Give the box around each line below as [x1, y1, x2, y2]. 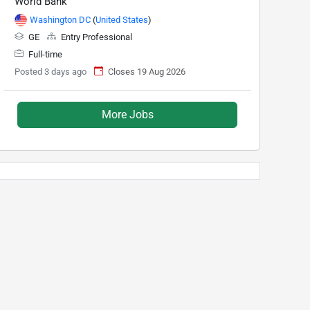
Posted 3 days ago [15, 66, 86, 77]
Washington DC [30, 14, 91, 25]
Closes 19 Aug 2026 [108, 66, 185, 77]
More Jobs [101, 107, 154, 121]
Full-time [26, 48, 62, 60]
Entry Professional [59, 31, 132, 42]
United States [95, 14, 148, 25]
